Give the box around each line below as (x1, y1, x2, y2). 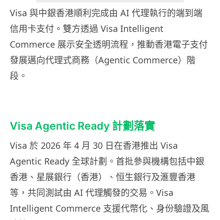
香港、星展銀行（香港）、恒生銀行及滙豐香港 (10, 171, 195, 183)
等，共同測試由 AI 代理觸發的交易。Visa (10, 187, 173, 199)
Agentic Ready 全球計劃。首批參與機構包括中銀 (10, 155, 204, 167)
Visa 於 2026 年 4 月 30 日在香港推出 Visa (10, 139, 178, 152)
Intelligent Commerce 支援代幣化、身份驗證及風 (10, 202, 209, 215)
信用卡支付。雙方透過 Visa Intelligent (10, 23, 164, 35)
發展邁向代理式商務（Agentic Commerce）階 (10, 54, 195, 66)
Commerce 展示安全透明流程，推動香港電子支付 (10, 38, 208, 51)
